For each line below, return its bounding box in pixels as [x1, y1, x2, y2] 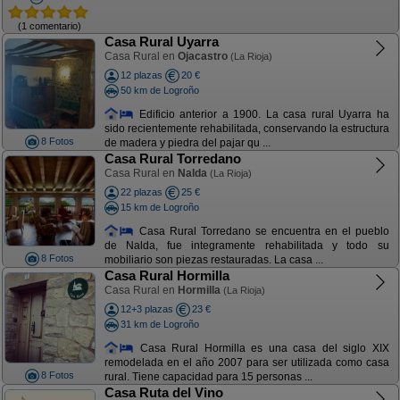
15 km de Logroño [120, 201, 199, 212]
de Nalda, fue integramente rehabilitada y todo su [104, 239, 389, 253]
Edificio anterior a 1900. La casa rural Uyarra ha [134, 107, 389, 121]
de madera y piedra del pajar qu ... [104, 137, 271, 150]
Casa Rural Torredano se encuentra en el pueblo [134, 224, 389, 237]
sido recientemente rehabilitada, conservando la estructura [104, 122, 389, 136]
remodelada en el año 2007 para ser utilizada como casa [104, 356, 389, 370]
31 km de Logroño [120, 318, 199, 329]
